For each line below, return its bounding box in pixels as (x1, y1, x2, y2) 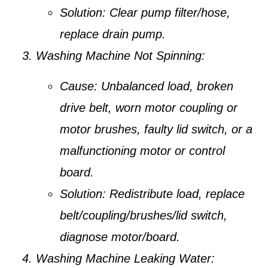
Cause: (60, 79, 98, 93)
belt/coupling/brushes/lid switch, (60, 208, 227, 222)
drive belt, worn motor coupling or (60, 100, 237, 114)
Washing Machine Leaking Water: (36, 251, 215, 265)
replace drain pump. (60, 28, 166, 41)
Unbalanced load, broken (98, 79, 233, 93)
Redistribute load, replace (106, 187, 245, 200)
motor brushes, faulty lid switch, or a (60, 122, 252, 136)
